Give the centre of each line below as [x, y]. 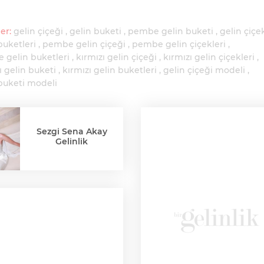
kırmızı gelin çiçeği [116, 57]
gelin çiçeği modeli [204, 70]
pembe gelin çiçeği [84, 44]
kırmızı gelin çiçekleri [209, 57]
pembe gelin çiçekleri [179, 44]
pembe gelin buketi [171, 31]
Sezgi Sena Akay [72, 131]
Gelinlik [72, 141]
